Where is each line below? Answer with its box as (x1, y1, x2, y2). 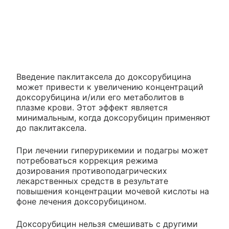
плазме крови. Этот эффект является (16, 102, 168, 112)
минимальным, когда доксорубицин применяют (16, 112, 211, 123)
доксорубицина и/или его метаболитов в (16, 91, 184, 102)
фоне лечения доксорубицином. (16, 196, 146, 207)
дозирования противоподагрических (16, 165, 167, 176)
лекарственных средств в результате (16, 175, 168, 186)
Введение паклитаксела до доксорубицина (16, 71, 191, 82)
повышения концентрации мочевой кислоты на (16, 186, 209, 196)
